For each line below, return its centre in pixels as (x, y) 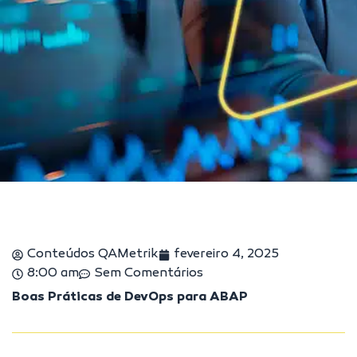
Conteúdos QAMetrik (93, 255)
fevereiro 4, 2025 (226, 255)
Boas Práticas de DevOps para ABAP (130, 298)
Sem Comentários (149, 274)
